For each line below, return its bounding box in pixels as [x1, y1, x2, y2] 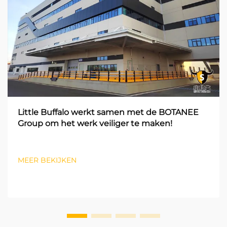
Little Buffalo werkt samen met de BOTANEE [18, 107, 199, 117]
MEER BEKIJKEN [18, 155, 77, 165]
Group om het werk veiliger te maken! [18, 118, 172, 128]
